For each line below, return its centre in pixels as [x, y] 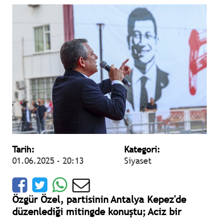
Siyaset [138, 161]
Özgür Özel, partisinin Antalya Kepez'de [99, 200]
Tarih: [23, 150]
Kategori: [142, 150]
